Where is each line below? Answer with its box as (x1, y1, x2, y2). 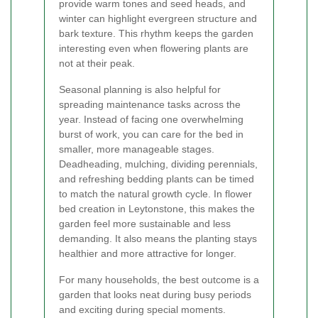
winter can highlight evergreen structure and (59, 12, 257, 24)
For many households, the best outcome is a (59, 273, 259, 285)
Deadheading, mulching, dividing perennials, (59, 158, 258, 170)
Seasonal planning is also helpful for (59, 83, 221, 95)
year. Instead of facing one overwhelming (59, 113, 243, 125)
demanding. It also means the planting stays (59, 232, 257, 244)
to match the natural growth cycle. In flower (59, 187, 252, 199)
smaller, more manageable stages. (59, 143, 214, 155)
